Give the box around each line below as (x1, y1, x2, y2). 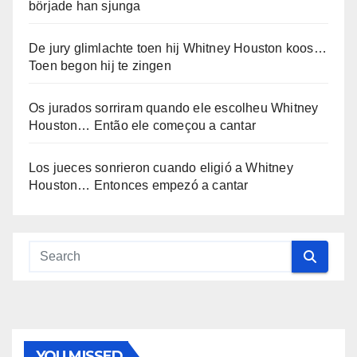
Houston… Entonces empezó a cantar (29, 178, 249, 193)
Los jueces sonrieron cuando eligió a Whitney (29, 161, 293, 175)
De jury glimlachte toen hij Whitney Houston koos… (29, 41, 327, 56)
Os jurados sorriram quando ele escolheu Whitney (29, 101, 319, 116)
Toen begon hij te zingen (29, 59, 171, 73)
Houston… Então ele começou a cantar (29, 119, 256, 133)
